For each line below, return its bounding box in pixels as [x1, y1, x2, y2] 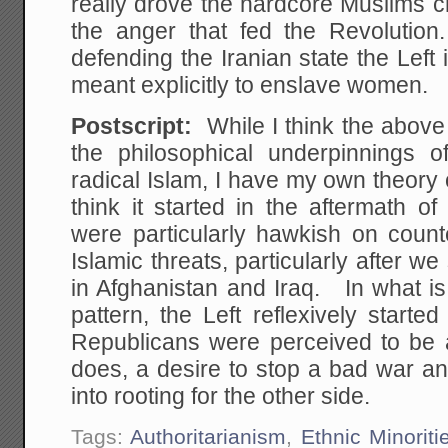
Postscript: [71, 114, 207, 140]
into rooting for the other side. [71, 384, 371, 410]
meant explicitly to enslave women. [71, 73, 429, 99]
